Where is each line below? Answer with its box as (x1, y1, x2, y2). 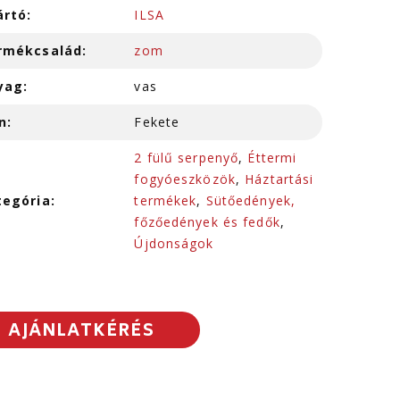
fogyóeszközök (134, 171, 236, 187)
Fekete (134, 113, 180, 130)
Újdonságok (134, 235, 214, 252)
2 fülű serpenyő (134, 149, 239, 166)
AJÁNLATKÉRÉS (7, 318, 154, 346)
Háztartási (245, 171, 314, 187)
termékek (134, 192, 197, 209)
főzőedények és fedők (134, 213, 280, 230)
